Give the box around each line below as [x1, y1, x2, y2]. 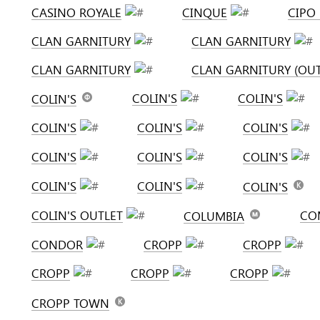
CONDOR [31, 236, 83, 253]
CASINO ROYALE [31, 4, 121, 21]
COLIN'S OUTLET [31, 207, 123, 224]
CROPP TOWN [31, 295, 109, 311]
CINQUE [182, 4, 227, 21]
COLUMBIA [184, 208, 244, 224]
